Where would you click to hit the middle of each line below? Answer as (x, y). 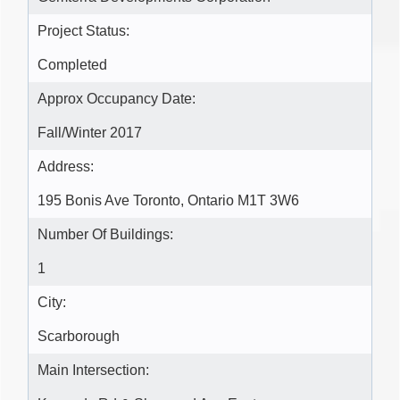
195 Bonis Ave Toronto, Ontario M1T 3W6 (168, 201)
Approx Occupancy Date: (117, 99)
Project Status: (83, 31)
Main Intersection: (93, 371)
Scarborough (79, 337)
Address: (66, 167)
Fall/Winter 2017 (90, 133)
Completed (72, 65)
